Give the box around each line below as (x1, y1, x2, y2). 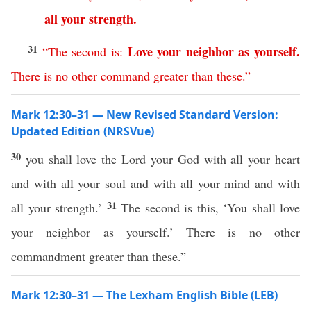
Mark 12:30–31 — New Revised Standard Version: (11, 107, 278, 122)
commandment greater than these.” (11, 248, 186, 264)
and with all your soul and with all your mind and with (11, 175, 300, 192)
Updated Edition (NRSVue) (11, 124, 154, 139)
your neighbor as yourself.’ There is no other (11, 224, 300, 240)
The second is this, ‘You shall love (121, 199, 300, 216)
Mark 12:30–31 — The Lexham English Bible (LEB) (11, 287, 278, 303)
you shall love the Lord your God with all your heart (25, 151, 301, 167)
